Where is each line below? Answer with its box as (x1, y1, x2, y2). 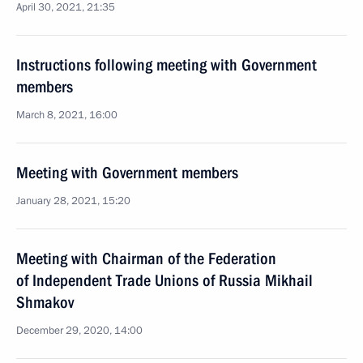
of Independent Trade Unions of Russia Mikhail (16, 271, 313, 290)
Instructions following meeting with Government (16, 55, 317, 75)
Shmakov (16, 293, 74, 312)
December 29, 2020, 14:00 (16, 323, 143, 338)
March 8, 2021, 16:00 (16, 108, 117, 122)
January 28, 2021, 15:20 (16, 194, 130, 208)
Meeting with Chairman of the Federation (16, 249, 276, 268)
